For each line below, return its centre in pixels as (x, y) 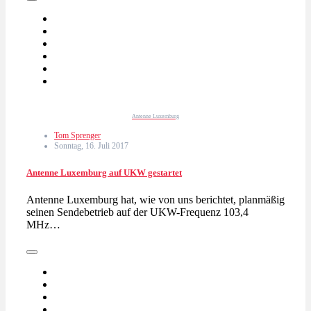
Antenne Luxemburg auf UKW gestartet (104, 172)
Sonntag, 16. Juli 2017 (91, 146)
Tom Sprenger (77, 136)
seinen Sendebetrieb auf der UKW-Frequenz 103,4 (137, 212)
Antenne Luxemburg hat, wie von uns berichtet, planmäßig (155, 199)
